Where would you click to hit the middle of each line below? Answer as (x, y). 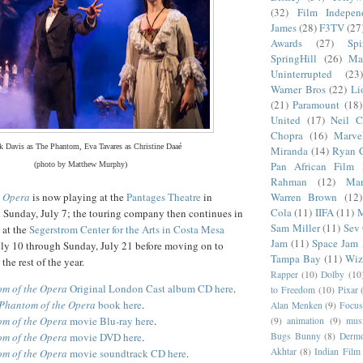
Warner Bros (298, 89)
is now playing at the (78, 196)
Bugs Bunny (296, 335)
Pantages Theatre (164, 196)
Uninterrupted (301, 73)
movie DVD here (105, 337)
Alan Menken (297, 305)
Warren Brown (304, 196)
